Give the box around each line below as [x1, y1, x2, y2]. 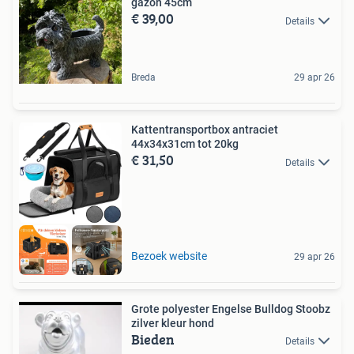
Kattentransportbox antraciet [131, 123, 278, 137]
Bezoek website [131, 249, 207, 262]
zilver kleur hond [131, 316, 214, 330]
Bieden [131, 328, 175, 350]
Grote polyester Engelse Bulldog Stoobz [131, 302, 330, 315]
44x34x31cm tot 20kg [131, 137, 239, 151]
